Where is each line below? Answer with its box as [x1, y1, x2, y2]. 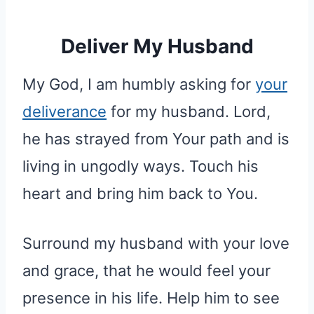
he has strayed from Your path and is [22, 129, 289, 148]
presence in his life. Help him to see [22, 288, 280, 307]
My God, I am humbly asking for [22, 74, 255, 93]
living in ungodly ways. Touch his [22, 156, 259, 175]
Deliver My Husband [60, 34, 254, 58]
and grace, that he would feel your [22, 261, 271, 280]
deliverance [22, 102, 107, 121]
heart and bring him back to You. [22, 184, 258, 203]
